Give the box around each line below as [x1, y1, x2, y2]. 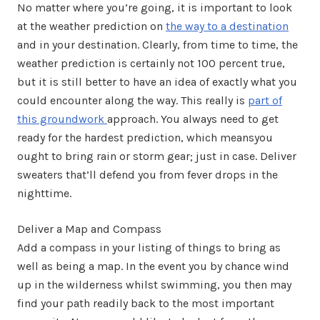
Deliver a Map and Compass [17, 222, 161, 236]
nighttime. [17, 186, 71, 200]
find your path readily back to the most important [17, 296, 274, 310]
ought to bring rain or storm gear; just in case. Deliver [17, 149, 296, 163]
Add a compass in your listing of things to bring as [17, 241, 281, 254]
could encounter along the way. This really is [17, 94, 248, 107]
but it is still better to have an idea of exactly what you [17, 75, 297, 89]
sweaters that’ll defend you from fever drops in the [17, 168, 278, 181]
